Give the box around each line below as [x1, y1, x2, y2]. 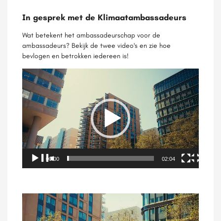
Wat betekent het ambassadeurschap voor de [22, 31, 160, 40]
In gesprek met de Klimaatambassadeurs [22, 12, 186, 23]
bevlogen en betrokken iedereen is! [22, 51, 131, 61]
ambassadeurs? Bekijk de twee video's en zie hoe [22, 41, 171, 50]
